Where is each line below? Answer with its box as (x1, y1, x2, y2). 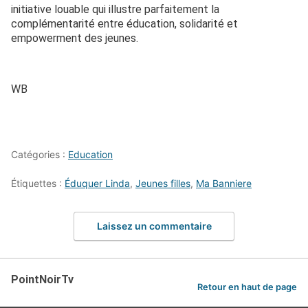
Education (68, 148, 113, 160)
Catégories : (11, 148, 68, 160)
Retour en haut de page (197, 281, 297, 292)
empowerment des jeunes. (11, 31, 138, 45)
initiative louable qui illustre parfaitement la (11, 2, 219, 16)
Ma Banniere (196, 177, 252, 189)
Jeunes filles (135, 177, 190, 189)
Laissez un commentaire (96, 220, 212, 232)
